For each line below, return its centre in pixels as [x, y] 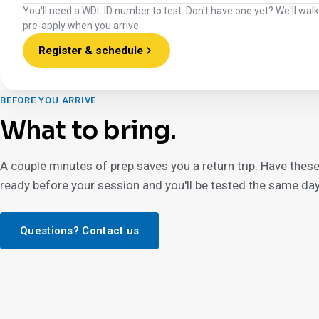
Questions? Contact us [80, 231]
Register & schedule [91, 51]
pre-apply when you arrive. [82, 26]
